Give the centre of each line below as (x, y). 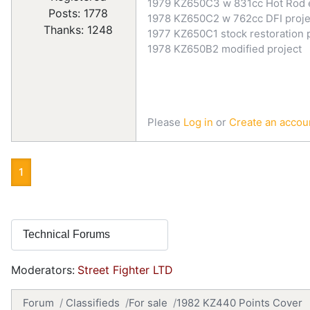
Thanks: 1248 (78, 30)
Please (165, 122)
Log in (198, 122)
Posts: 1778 (78, 13)
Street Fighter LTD (125, 270)
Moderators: (43, 270)
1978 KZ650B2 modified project (225, 48)
